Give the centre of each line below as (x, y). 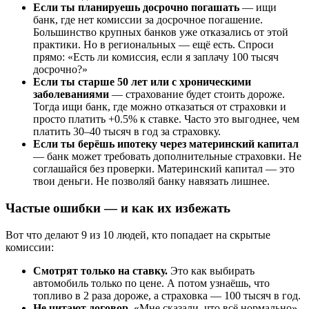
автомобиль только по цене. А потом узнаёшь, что (151, 283)
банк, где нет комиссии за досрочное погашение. (148, 20)
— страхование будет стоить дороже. (197, 94)
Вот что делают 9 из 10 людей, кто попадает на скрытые (138, 235)
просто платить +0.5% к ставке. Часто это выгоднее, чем (166, 119)
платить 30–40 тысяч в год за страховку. (127, 132)
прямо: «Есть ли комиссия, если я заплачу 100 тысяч (156, 57)
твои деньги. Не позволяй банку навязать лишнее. (151, 181)
